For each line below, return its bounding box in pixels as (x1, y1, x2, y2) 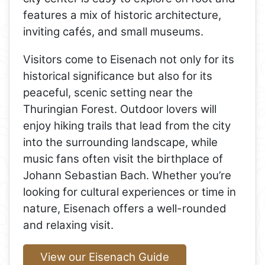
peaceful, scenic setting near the (23, 85, 193, 99)
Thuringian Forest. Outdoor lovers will (23, 102, 217, 116)
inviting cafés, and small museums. (23, 25, 204, 39)
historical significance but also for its (23, 69, 213, 83)
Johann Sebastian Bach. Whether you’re (23, 168, 232, 182)
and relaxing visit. (23, 218, 114, 232)
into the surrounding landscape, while (23, 135, 218, 149)
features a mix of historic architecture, (23, 8, 222, 22)
